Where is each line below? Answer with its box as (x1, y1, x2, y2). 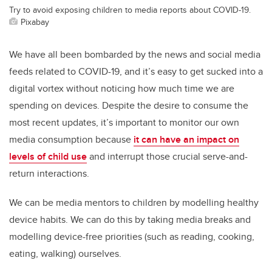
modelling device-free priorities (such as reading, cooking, (9, 229, 254, 244)
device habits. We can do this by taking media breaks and (9, 212, 251, 227)
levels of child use (9, 149, 87, 164)
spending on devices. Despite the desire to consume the (9, 98, 248, 113)
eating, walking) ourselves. (9, 246, 121, 261)
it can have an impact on (134, 132, 239, 147)
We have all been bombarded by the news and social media (9, 47, 260, 62)
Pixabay (21, 15, 49, 29)
